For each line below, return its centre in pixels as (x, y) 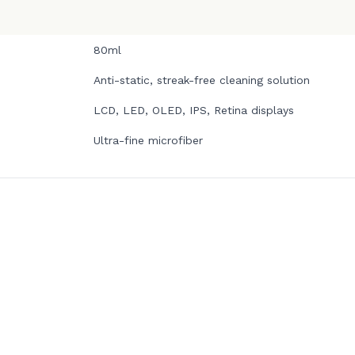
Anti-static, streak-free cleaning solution (202, 80)
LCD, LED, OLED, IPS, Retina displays (194, 111)
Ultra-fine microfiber (149, 141)
